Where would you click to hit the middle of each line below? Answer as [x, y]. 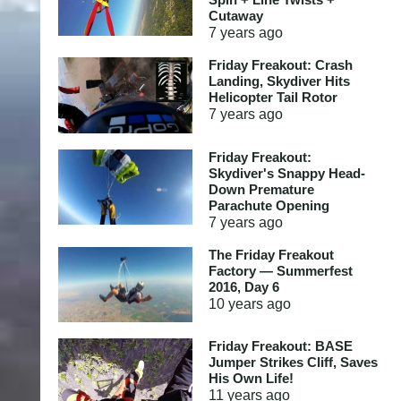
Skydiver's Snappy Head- [286, 173]
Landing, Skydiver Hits [279, 81]
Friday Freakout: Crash [280, 65]
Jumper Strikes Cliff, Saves [293, 362]
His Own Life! [251, 378]
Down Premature [261, 189]
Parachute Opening [269, 205]
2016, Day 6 [243, 286]
